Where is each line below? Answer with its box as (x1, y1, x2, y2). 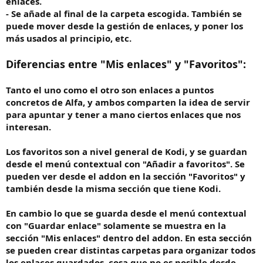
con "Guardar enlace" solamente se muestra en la (6, 220, 226, 232)
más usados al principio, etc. (6, 32, 131, 45)
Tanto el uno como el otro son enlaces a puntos (6, 84, 214, 96)
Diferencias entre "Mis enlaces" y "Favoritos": (6, 57, 246, 72)
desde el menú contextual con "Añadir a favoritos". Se (6, 158, 245, 170)
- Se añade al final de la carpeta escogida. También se (6, 8, 242, 20)
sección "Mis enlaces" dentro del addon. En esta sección (6, 232, 252, 244)
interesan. (6, 121, 51, 133)
